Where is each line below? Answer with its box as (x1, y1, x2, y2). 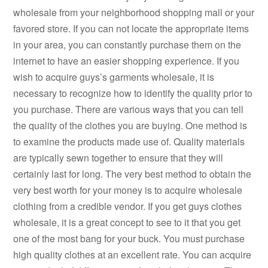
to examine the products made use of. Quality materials (13, 135, 245, 149)
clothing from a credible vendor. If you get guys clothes (13, 199, 242, 214)
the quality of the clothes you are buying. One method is (13, 118, 248, 133)
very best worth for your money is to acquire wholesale (13, 183, 243, 197)
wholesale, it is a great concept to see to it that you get (13, 215, 241, 230)
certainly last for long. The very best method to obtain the (13, 167, 252, 181)
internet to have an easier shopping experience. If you (13, 54, 240, 68)
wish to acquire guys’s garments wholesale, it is (13, 70, 215, 84)
